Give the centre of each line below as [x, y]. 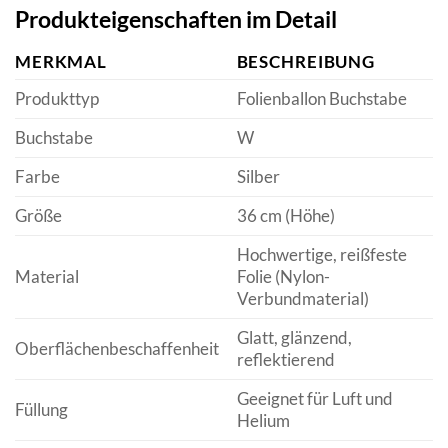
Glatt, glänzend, [294, 338]
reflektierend [285, 360]
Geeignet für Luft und [314, 399]
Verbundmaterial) [302, 299]
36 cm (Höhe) [285, 216]
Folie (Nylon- [283, 277]
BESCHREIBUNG [305, 62]
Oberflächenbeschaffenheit [117, 349]
